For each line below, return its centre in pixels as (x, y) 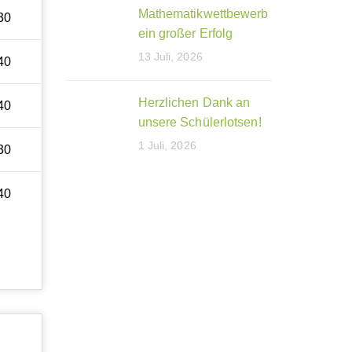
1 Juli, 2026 (167, 146)
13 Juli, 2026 (170, 57)
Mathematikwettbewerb (203, 14)
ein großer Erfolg (185, 34)
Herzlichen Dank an (194, 103)
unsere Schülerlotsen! (200, 123)
